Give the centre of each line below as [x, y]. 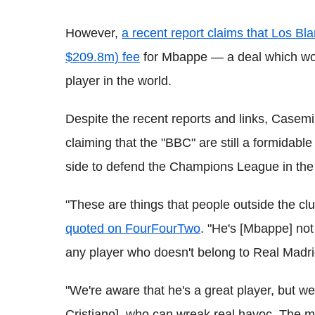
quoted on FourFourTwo [133, 229]
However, [94, 33]
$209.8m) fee [103, 57]
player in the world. [118, 81]
